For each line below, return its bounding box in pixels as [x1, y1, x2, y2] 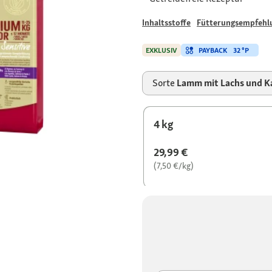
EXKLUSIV [146, 46, 177, 56]
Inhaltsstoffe [142, 17, 191, 29]
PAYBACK [199, 45, 227, 55]
